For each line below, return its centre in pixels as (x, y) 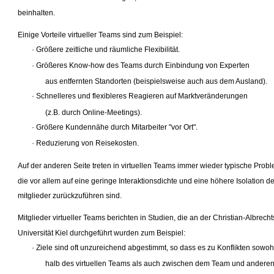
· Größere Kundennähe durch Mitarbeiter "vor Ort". (115, 127)
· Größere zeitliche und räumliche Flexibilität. (106, 50)
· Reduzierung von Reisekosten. (86, 143)
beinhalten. (37, 13)
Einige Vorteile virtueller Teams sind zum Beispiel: (101, 35)
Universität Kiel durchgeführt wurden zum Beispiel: (102, 233)
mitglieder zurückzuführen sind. (70, 195)
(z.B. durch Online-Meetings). (94, 112)
